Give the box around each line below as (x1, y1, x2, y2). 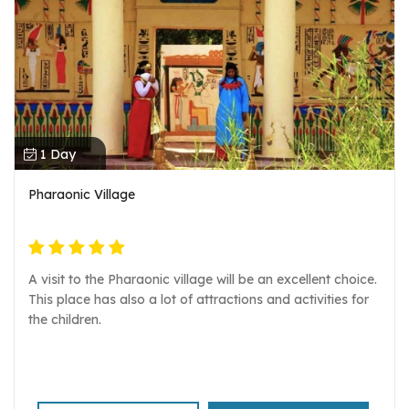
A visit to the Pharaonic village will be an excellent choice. (28, 271, 377, 288)
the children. (28, 311, 101, 329)
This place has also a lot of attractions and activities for (28, 291, 369, 309)
